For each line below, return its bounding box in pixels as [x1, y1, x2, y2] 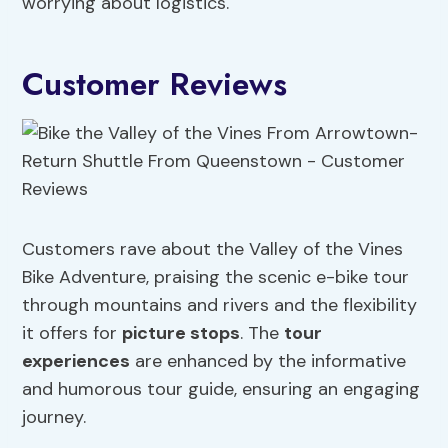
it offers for [22, 321, 123, 346]
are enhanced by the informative [130, 349, 407, 374]
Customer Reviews [22, 61, 288, 108]
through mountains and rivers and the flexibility [22, 293, 418, 318]
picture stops [122, 321, 241, 346]
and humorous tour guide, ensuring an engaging [22, 377, 421, 402]
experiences [22, 349, 131, 374]
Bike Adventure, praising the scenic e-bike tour [22, 265, 410, 290]
